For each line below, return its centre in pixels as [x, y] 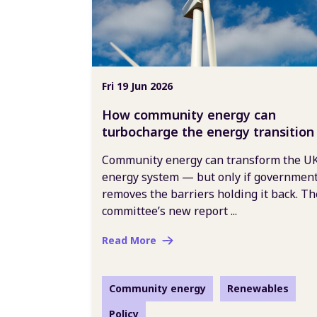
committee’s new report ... [169, 211]
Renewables [258, 288]
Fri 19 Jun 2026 [137, 86]
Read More [129, 240]
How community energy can [189, 115]
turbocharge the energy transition [208, 132]
